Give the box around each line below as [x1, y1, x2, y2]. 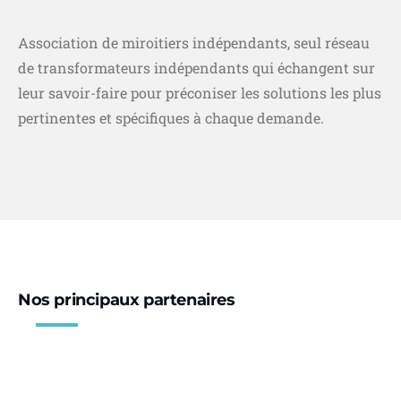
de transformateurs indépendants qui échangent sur [18, 57, 375, 77]
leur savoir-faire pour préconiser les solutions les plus [18, 82, 381, 102]
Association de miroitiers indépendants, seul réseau [18, 32, 370, 52]
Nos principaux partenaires [18, 289, 235, 310]
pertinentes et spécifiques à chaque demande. [18, 107, 324, 127]
